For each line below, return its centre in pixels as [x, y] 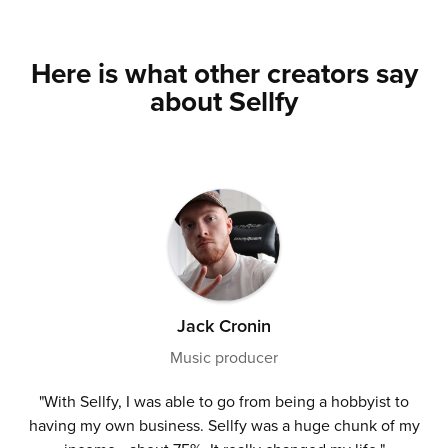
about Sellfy [224, 102]
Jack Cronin [224, 325]
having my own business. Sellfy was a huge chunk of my [224, 424]
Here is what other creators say [224, 74]
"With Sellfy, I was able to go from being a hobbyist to [224, 400]
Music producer [224, 356]
